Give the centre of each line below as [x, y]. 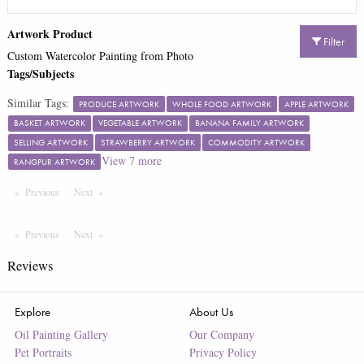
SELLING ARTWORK [50, 142]
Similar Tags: [38, 102]
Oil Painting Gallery [61, 334]
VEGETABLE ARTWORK [140, 123]
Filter [333, 42]
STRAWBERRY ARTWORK [147, 142]
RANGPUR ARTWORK [54, 161]
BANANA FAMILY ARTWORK [249, 123]
